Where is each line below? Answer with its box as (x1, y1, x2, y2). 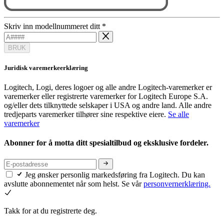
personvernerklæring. (143, 179, 210, 188)
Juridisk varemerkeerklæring (4, 63, 88, 71)
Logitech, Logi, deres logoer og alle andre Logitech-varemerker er (4, 83, 212, 92)
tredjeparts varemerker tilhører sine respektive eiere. (4, 110, 168, 119)
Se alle (168, 110, 189, 119)
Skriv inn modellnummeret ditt (4, 22, 102, 31)
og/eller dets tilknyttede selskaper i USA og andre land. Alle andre (4, 101, 211, 110)
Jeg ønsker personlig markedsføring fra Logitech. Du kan (25, 170, 205, 179)
